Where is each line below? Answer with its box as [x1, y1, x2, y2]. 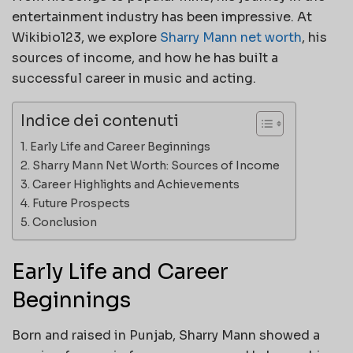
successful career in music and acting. [12, 69, 256, 87]
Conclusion [32, 214, 97, 229]
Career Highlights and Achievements [32, 176, 240, 191]
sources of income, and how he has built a [12, 49, 278, 66]
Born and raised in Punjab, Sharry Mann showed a [12, 327, 320, 344]
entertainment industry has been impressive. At [12, 8, 312, 25]
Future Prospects [32, 195, 130, 210]
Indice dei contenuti [20, 111, 179, 132]
